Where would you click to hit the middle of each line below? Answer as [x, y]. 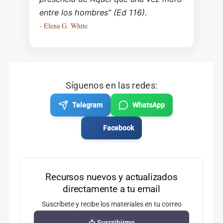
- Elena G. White [63, 26]
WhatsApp [149, 105]
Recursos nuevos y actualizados [111, 177]
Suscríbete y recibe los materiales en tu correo [111, 204]
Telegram [87, 105]
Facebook [118, 128]
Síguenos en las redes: [111, 86]
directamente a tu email [111, 189]
